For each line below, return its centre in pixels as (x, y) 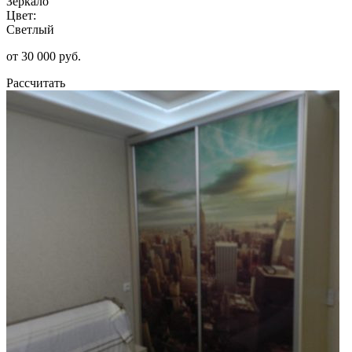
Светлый (30, 29)
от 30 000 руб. (44, 56)
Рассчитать (36, 82)
